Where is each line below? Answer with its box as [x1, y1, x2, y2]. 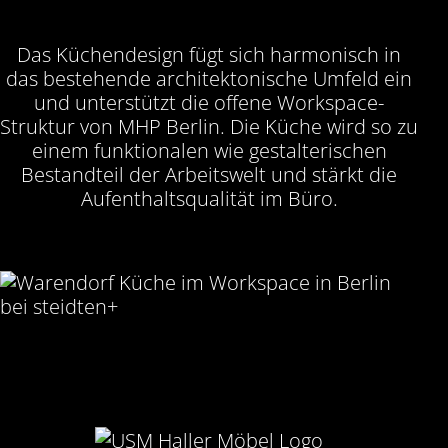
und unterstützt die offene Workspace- [34, 88, 384, 116]
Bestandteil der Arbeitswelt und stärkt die [21, 160, 397, 188]
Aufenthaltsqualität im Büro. [80, 184, 338, 212]
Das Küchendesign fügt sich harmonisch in [17, 40, 401, 68]
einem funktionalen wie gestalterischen [31, 136, 387, 164]
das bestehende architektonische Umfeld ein [6, 64, 412, 92]
